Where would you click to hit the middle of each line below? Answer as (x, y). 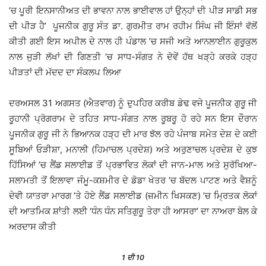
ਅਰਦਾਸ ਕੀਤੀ (33, 227)
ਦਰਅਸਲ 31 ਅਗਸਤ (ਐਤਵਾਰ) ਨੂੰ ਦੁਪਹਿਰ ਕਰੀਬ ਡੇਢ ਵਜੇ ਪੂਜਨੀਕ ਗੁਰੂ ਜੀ (133, 103)
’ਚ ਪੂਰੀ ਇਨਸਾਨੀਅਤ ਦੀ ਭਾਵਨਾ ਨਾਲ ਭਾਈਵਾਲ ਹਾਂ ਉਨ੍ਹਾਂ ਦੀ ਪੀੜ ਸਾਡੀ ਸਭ (133, 11)
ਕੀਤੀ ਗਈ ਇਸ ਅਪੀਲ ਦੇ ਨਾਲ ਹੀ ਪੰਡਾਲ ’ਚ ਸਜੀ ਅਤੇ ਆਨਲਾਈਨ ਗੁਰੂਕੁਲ (133, 42)
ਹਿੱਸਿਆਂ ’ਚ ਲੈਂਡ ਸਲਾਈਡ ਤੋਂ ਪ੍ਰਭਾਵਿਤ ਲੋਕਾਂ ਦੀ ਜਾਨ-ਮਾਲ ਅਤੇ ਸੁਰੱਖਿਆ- (133, 165)
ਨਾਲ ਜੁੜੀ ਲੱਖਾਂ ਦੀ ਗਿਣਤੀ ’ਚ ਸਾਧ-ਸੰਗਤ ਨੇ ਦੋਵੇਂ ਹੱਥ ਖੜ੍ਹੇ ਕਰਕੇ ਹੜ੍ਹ (133, 57)
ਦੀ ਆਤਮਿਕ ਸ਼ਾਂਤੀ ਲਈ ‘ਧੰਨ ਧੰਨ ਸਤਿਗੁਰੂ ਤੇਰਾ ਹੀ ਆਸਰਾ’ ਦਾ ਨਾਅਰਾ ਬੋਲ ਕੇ (133, 211)
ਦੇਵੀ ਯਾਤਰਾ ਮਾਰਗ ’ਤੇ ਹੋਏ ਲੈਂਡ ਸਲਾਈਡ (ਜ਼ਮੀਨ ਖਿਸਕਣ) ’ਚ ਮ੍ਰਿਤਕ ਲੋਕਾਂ (133, 196)
